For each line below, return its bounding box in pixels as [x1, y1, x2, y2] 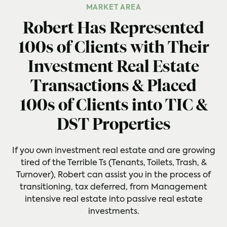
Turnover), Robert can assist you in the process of [16, 171, 211, 179]
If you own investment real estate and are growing [12, 147, 215, 155]
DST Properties [56, 117, 171, 133]
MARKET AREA [86, 4, 141, 11]
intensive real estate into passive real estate [24, 196, 203, 204]
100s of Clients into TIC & [19, 98, 208, 114]
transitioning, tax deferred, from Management [20, 183, 207, 192]
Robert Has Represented [23, 21, 204, 37]
